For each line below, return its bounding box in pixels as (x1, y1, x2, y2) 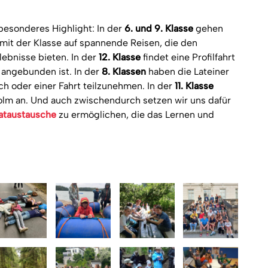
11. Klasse (175, 80, 214, 92)
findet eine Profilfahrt (141, 51, 235, 63)
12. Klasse (99, 51, 141, 63)
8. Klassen (102, 66, 146, 77)
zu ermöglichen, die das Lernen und (56, 109, 214, 120)
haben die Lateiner (146, 66, 229, 77)
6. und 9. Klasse (124, 23, 193, 34)
